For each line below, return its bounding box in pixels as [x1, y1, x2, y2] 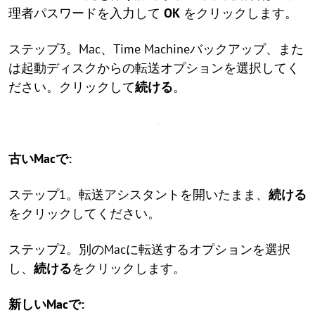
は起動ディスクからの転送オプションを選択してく [8, 60, 300, 76]
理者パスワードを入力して [8, 5, 164, 21]
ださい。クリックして [8, 79, 135, 95]
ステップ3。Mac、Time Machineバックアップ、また [8, 41, 304, 57]
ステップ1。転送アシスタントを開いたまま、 [8, 186, 269, 202]
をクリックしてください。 [8, 205, 160, 221]
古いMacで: [8, 150, 72, 167]
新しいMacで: [8, 296, 84, 312]
